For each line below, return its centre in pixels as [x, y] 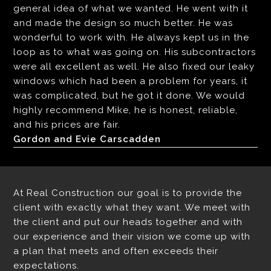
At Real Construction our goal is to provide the [128, 193]
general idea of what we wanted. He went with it [131, 9]
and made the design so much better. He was [123, 23]
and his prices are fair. [67, 125]
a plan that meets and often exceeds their [116, 251]
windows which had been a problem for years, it [131, 81]
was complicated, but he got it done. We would [129, 96]
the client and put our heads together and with [128, 222]
